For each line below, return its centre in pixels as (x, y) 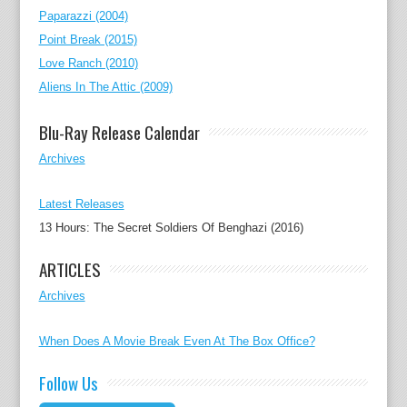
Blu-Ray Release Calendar (119, 132)
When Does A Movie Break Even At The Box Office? (177, 342)
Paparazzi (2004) (83, 16)
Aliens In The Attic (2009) (105, 87)
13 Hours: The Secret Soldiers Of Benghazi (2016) (171, 228)
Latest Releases (81, 204)
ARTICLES (69, 269)
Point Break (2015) (88, 40)
